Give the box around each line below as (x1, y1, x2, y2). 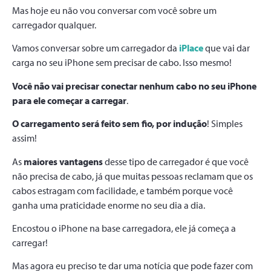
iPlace (179, 42, 203, 54)
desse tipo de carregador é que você (103, 155, 249, 168)
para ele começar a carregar (12, 94, 126, 106)
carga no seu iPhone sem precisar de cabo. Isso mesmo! (12, 56, 232, 69)
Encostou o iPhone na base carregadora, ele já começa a (12, 221, 236, 234)
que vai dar (203, 42, 250, 54)
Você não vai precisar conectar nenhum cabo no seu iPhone (12, 79, 256, 92)
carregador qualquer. (12, 18, 96, 31)
